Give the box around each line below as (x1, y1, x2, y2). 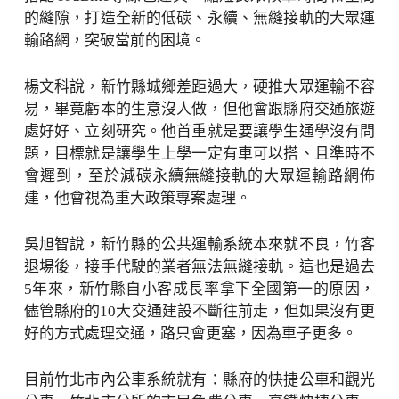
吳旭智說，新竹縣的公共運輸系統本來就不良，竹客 (23, 236, 376, 253)
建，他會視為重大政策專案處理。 (23, 190, 251, 207)
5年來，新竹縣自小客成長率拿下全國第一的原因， (23, 281, 376, 297)
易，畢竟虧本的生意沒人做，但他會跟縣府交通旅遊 (23, 101, 376, 118)
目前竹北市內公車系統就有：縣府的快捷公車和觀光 (23, 371, 376, 388)
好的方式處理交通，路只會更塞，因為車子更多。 (23, 325, 357, 342)
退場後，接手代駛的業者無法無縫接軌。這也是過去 (23, 258, 376, 275)
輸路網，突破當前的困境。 (23, 32, 206, 49)
